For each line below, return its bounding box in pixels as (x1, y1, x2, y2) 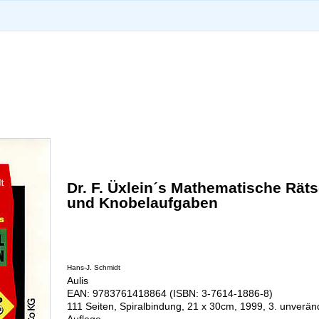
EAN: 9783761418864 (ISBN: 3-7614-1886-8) (66, 288, 273, 299)
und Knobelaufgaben (66, 194, 218, 211)
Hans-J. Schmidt (66, 263, 120, 271)
